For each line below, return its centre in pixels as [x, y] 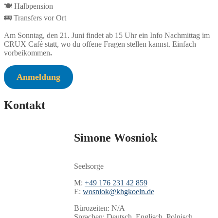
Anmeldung [38, 77]
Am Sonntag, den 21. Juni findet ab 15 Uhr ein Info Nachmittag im [107, 35]
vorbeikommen [27, 53]
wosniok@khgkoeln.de [118, 191]
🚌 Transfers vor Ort [35, 18]
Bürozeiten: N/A [99, 208]
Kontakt [25, 105]
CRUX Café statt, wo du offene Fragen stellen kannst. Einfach [100, 44]
